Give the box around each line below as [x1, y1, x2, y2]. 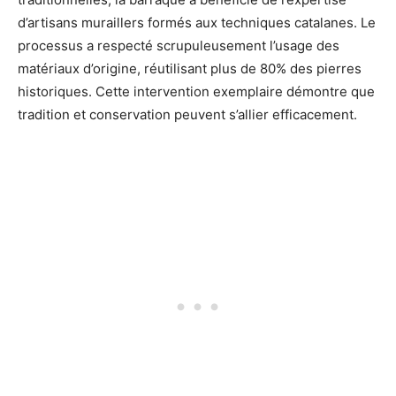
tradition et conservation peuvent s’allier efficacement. [18, 106, 357, 124]
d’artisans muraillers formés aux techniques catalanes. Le [18, 14, 376, 32]
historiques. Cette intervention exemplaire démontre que [18, 83, 375, 101]
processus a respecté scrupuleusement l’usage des [18, 37, 339, 55]
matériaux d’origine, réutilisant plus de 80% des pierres [18, 60, 362, 78]
